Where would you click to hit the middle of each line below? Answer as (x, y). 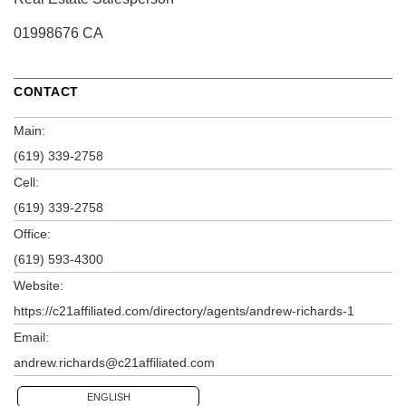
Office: (32, 233)
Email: (31, 337)
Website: (39, 285)
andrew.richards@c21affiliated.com (114, 362)
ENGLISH (108, 396)
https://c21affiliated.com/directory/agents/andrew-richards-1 (184, 310)
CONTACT (46, 91)
